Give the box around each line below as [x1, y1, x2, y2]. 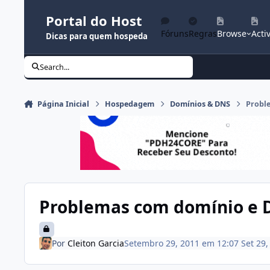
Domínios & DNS [170, 99, 231, 110]
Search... [40, 61, 70, 72]
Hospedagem [105, 99, 155, 110]
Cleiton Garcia [67, 237, 124, 249]
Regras [189, 28, 217, 39]
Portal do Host [46, 11, 142, 30]
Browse [217, 28, 246, 39]
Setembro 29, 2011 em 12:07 [124, 237, 241, 249]
